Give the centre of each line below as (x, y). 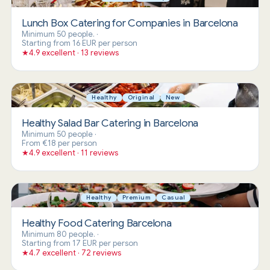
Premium (136, 198)
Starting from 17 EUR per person (80, 243)
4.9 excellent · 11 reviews (73, 153)
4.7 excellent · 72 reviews (75, 253)
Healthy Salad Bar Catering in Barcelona (110, 123)
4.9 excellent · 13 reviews (74, 52)
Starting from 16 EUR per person (79, 43)
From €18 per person (59, 143)
